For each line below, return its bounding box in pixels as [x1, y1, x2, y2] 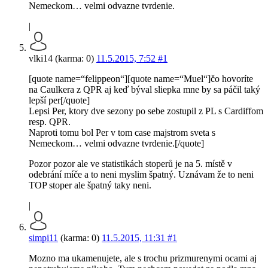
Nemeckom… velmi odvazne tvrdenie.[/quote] [29, 138, 204, 149]
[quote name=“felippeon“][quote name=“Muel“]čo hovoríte [29, 74, 253, 84]
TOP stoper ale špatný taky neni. [29, 180, 151, 191]
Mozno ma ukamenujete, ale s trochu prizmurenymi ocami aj [29, 253, 257, 264]
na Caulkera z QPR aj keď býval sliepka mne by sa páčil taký [29, 84, 260, 95]
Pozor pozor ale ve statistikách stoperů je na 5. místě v [29, 159, 232, 169]
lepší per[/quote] [29, 95, 90, 106]
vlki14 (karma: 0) [29, 53, 96, 64]
